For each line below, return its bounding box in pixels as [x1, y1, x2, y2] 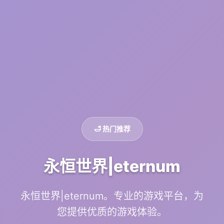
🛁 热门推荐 [93, 124, 130, 133]
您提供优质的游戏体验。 [57, 206, 167, 218]
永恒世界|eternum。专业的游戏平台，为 [20, 190, 203, 202]
